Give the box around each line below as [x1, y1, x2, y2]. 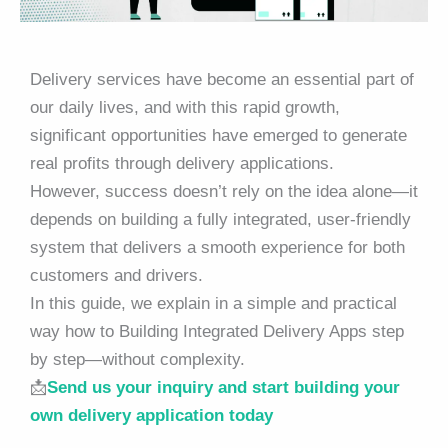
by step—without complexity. [30, 349, 245, 369]
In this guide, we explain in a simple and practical [30, 293, 397, 313]
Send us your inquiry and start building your [47, 377, 400, 397]
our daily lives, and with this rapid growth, [30, 97, 340, 117]
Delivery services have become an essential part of [30, 69, 414, 89]
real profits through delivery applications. [30, 153, 334, 173]
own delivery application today [30, 405, 273, 425]
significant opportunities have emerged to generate [30, 125, 407, 145]
